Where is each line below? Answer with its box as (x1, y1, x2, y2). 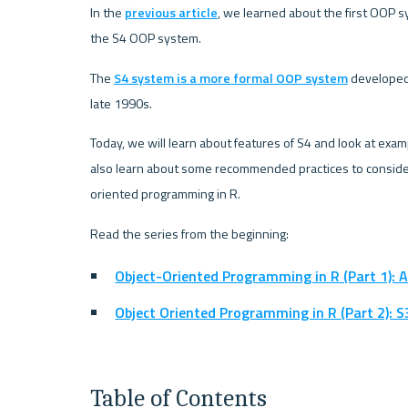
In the (89, 2, 125, 23)
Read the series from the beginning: (89, 224, 289, 245)
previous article (124, 2, 218, 23)
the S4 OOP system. (89, 27, 201, 48)
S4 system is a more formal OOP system (113, 67, 348, 88)
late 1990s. (89, 93, 152, 114)
